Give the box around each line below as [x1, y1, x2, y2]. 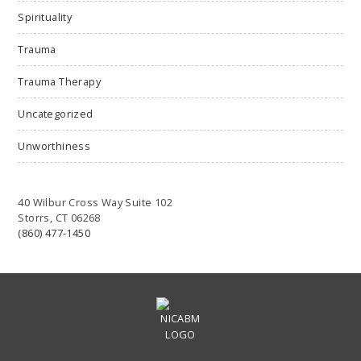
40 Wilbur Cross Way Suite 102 [18, 195, 172, 210]
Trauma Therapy [18, 74, 101, 89]
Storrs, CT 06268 [18, 210, 101, 226]
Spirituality [18, 10, 73, 25]
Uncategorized [18, 106, 93, 122]
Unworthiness [18, 139, 91, 154]
